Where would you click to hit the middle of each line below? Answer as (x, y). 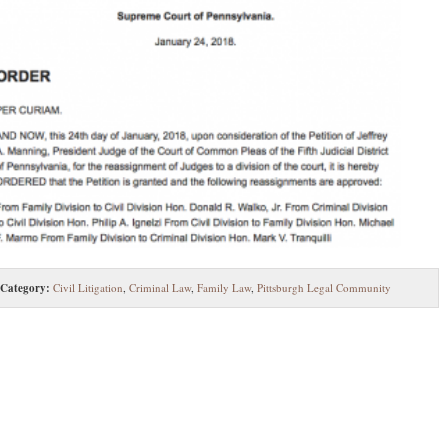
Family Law (224, 287)
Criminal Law (160, 287)
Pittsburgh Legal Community (324, 287)
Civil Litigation (88, 287)
